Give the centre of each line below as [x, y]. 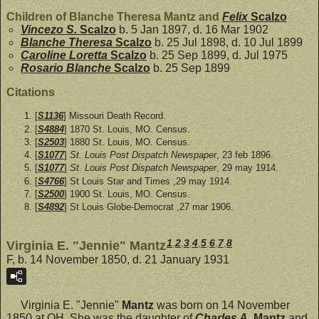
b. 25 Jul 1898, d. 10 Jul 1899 [227, 43]
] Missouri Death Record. [115, 116]
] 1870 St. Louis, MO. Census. [127, 129]
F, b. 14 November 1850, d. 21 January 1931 [118, 260]
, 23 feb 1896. [245, 155]
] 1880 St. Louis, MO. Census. [127, 142]
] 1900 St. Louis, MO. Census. [127, 194]
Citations [31, 93]
